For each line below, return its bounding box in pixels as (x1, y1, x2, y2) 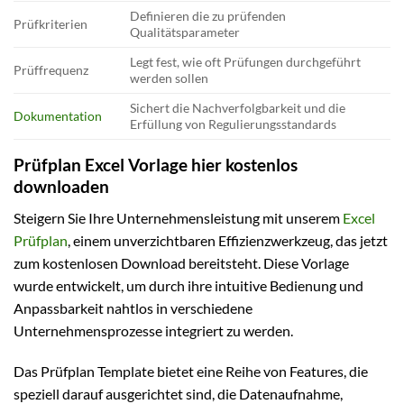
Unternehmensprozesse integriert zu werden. (14, 321, 293, 339)
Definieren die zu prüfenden (130, 8, 287, 24)
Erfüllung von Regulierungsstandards (130, 116, 337, 133)
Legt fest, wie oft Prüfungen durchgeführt (130, 54, 362, 70)
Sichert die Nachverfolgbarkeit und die (130, 100, 346, 116)
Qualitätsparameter (130, 24, 241, 41)
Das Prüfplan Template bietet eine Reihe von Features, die (14, 363, 368, 381)
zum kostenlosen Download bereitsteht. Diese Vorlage (14, 253, 349, 271)
